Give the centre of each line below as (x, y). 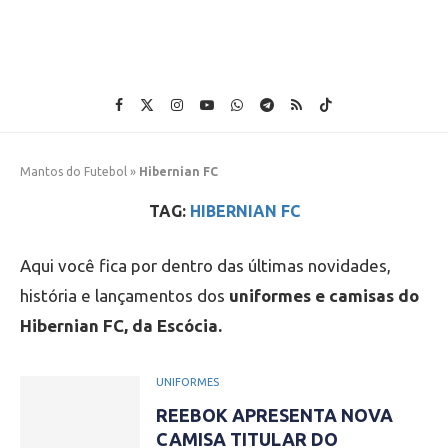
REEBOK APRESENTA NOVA (274, 415)
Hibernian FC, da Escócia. (121, 325)
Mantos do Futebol (73, 171)
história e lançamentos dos (124, 295)
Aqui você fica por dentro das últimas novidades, (205, 265)
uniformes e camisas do (324, 295)
